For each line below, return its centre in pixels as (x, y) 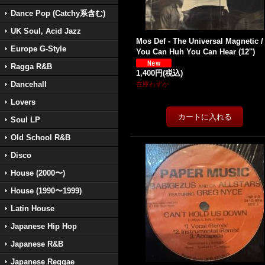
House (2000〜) (38, 173)
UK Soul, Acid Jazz (46, 31)
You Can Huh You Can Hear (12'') (195, 52)
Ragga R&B (31, 67)
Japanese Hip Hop (44, 226)
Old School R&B (41, 138)
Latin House (33, 209)
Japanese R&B (37, 244)
